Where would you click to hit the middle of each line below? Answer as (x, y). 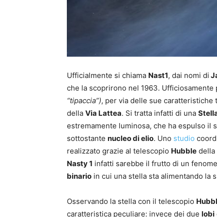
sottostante (87, 139)
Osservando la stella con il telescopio (132, 201)
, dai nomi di (189, 76)
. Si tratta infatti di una (160, 113)
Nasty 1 (80, 164)
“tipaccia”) (84, 101)
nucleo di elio (131, 139)
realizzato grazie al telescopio (119, 151)
